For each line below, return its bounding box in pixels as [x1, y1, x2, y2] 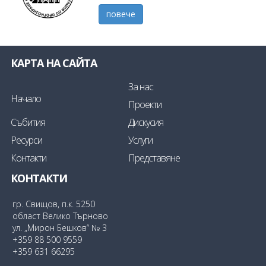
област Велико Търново [12, 210, 108, 222]
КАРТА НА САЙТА [11, 56, 97, 71]
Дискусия [128, 116, 163, 129]
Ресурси [11, 134, 42, 147]
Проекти [128, 98, 161, 112]
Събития [11, 116, 45, 129]
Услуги [128, 134, 153, 147]
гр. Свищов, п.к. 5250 [12, 198, 95, 210]
